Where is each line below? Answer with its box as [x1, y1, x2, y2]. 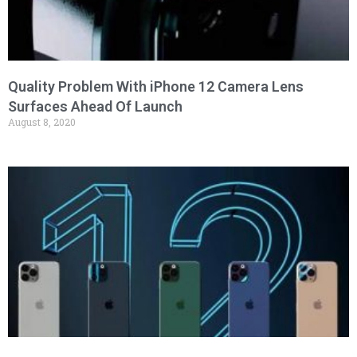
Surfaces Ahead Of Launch [8, 98, 182, 116]
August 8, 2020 [8, 116, 76, 129]
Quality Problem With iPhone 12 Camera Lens [8, 78, 304, 96]
